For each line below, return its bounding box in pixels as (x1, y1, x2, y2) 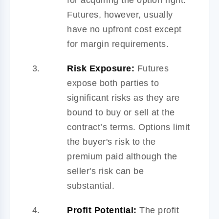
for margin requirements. (67, 39, 169, 49)
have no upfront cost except (67, 24, 182, 34)
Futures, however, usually (67, 9, 173, 20)
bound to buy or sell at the (67, 107, 175, 117)
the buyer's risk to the (67, 136, 156, 147)
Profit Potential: (67, 205, 137, 215)
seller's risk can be (67, 166, 144, 176)
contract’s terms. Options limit (67, 122, 190, 132)
